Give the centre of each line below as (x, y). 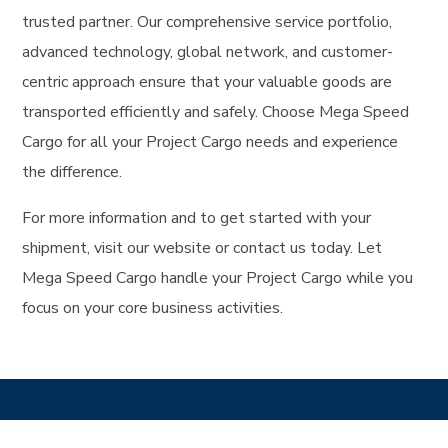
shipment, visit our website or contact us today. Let (202, 248)
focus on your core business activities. (153, 308)
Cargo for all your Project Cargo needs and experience (210, 142)
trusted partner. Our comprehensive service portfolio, (207, 22)
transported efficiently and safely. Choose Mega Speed (216, 112)
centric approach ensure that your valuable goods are (207, 82)
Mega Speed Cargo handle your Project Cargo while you (218, 278)
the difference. (72, 172)
